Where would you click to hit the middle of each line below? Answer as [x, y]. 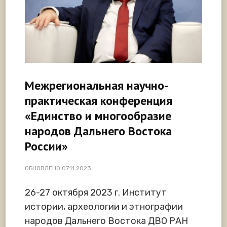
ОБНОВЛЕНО [43, 168]
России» [46, 146]
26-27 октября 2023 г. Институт [96, 192]
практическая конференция [99, 100]
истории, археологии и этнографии [104, 206]
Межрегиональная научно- [97, 85]
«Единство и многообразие [98, 116]
